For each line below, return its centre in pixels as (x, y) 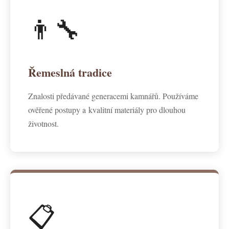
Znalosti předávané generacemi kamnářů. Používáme (113, 96)
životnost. (43, 123)
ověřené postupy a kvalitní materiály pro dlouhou (107, 110)
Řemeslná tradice (70, 72)
